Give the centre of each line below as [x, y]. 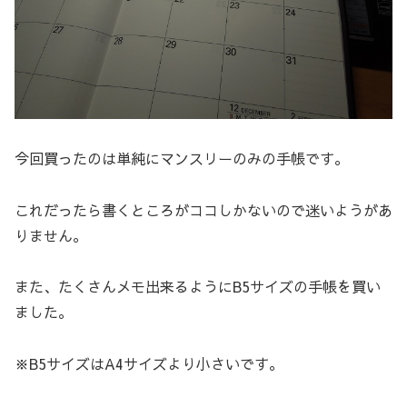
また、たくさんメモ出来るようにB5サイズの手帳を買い [198, 287]
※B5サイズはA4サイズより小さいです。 [149, 364]
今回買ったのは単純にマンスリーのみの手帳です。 [182, 158]
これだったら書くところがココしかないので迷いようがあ [203, 209]
